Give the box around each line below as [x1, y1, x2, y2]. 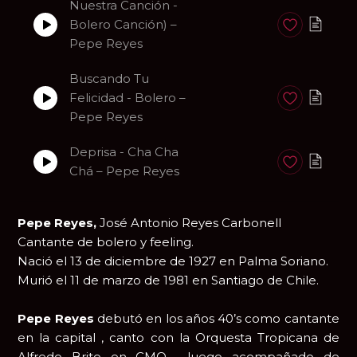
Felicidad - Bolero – [69, 90, 186, 106]
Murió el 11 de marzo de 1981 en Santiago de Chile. [18, 273, 320, 288]
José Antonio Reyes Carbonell [100, 215, 282, 231]
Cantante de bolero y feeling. [18, 234, 194, 250]
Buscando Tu [69, 71, 150, 87]
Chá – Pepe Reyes [69, 163, 180, 179]
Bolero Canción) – [69, 17, 178, 33]
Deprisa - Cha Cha [69, 144, 179, 160]
